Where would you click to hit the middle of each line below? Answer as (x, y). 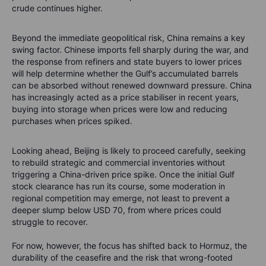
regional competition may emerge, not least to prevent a (121, 198)
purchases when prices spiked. (72, 121)
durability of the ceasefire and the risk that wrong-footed (122, 258)
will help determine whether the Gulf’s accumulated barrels (125, 74)
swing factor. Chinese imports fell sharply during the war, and (130, 50)
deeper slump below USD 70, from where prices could (117, 210)
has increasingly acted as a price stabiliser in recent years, (125, 97)
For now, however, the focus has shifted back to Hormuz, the (129, 246)
